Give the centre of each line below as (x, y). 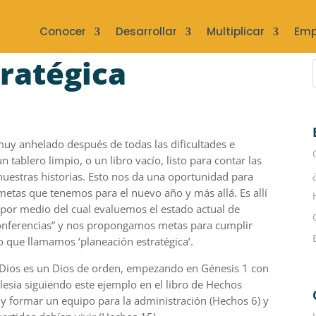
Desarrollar (146, 31)
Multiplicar (235, 31)
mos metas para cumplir (194, 225)
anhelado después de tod (79, 144)
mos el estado (161, 208)
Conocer (62, 31)
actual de (218, 208)
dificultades (199, 144)
